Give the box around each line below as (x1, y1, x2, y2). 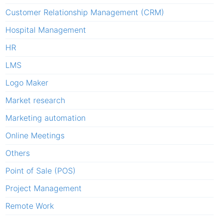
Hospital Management (5, 24, 86, 35)
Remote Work (5, 200, 54, 211)
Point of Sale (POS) (5, 165, 76, 175)
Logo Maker (5, 77, 48, 88)
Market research (5, 95, 65, 105)
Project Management (5, 183, 82, 193)
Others (5, 148, 30, 158)
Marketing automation (5, 112, 86, 123)
